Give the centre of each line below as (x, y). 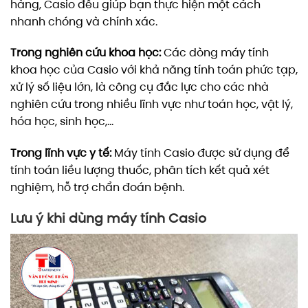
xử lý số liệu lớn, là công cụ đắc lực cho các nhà (140, 87)
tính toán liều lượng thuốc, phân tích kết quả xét (140, 170)
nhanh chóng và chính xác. (84, 21)
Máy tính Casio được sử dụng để (200, 153)
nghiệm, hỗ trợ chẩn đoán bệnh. (97, 188)
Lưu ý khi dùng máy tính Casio (108, 219)
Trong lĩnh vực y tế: (61, 153)
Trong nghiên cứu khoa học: (86, 53)
